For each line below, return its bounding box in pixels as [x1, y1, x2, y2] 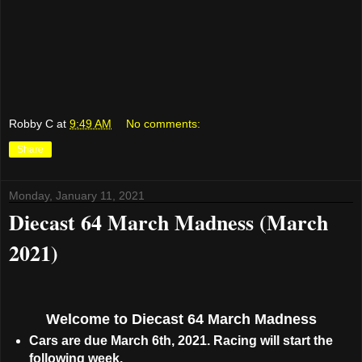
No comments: [126, 116, 201, 130]
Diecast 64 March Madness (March [9, 206, 328, 238]
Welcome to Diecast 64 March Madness [45, 311, 317, 328]
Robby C [9, 116, 53, 130]
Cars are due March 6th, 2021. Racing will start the [28, 334, 333, 348]
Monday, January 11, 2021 [9, 188, 145, 202]
